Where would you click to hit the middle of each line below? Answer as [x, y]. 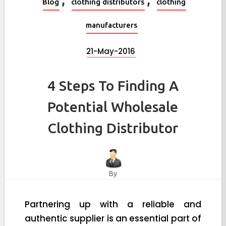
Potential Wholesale [113, 106]
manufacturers [112, 25]
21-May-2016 [111, 51]
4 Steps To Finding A [113, 85]
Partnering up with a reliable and [113, 204]
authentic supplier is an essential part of [113, 218]
